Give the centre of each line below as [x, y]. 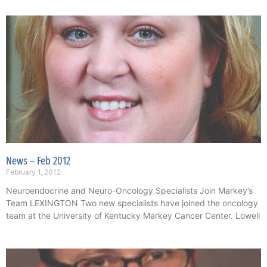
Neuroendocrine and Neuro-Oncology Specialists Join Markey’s [129, 191]
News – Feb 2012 [38, 161]
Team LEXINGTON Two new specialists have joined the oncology [132, 203]
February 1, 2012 [33, 172]
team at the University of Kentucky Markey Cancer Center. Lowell [133, 216]
